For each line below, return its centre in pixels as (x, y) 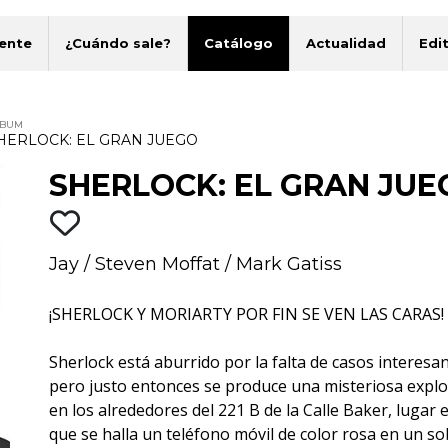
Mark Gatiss (288, 263)
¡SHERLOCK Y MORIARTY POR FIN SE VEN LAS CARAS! (246, 313)
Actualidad (346, 43)
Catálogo (239, 43)
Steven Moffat (157, 263)
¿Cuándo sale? (118, 43)
